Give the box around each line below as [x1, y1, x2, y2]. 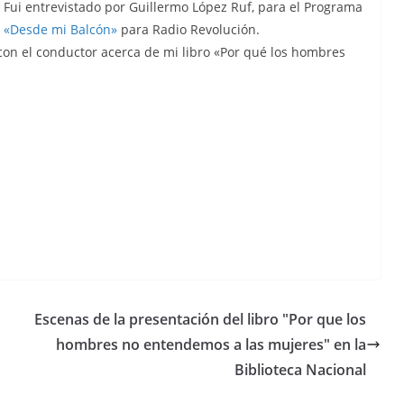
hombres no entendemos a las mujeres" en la [56, 335, 366, 354]
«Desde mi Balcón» [4, 21, 117, 38]
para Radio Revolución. [117, 21, 260, 38]
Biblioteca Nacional [234, 360, 366, 380]
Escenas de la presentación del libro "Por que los [34, 309, 366, 329]
